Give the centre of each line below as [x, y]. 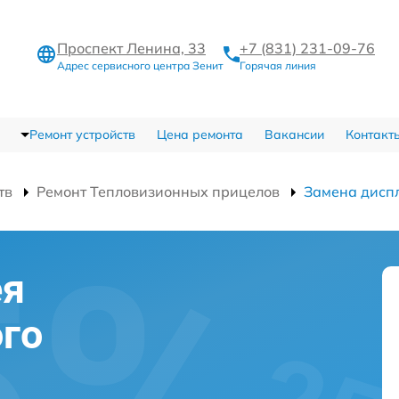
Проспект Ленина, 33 [131, 48]
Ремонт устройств [82, 134]
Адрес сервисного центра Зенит [140, 65]
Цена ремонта [199, 134]
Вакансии [294, 134]
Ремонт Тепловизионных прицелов [158, 191]
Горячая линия [278, 65]
